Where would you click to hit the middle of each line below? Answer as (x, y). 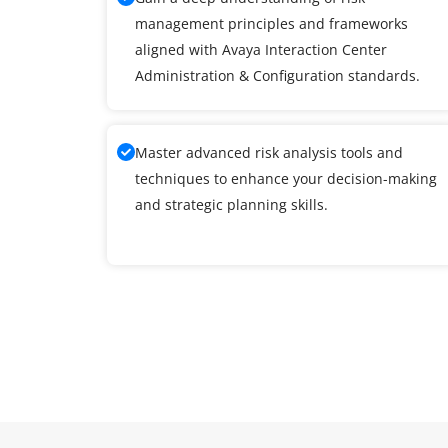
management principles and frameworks (271, 23)
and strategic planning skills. (231, 204)
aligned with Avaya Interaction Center (261, 49)
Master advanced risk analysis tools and (269, 152)
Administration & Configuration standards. (277, 75)
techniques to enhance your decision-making (286, 178)
